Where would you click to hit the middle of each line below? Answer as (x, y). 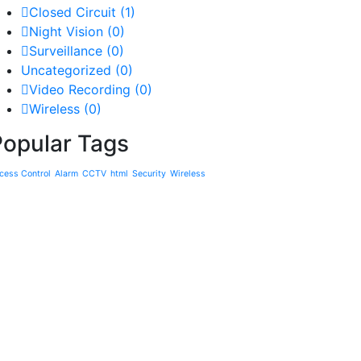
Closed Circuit (75, 12)
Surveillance (68, 51)
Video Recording (82, 89)
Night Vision (68, 31)
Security (149, 174)
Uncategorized (68, 70)
